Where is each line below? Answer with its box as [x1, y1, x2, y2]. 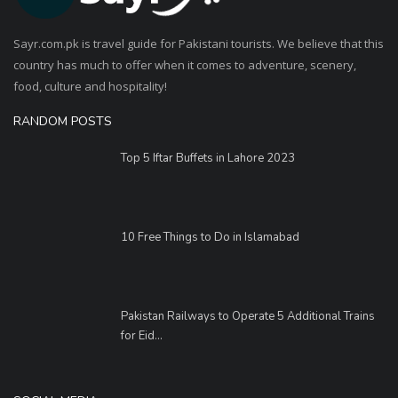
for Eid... [121, 327, 163, 344]
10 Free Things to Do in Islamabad [121, 228, 299, 245]
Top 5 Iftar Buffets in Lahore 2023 [121, 149, 295, 166]
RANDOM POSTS [13, 112, 112, 130]
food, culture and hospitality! [13, 77, 167, 94]
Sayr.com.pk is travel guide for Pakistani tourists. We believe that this [13, 35, 384, 52]
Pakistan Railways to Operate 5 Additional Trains [121, 307, 375, 324]
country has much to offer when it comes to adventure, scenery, [13, 56, 356, 73]
